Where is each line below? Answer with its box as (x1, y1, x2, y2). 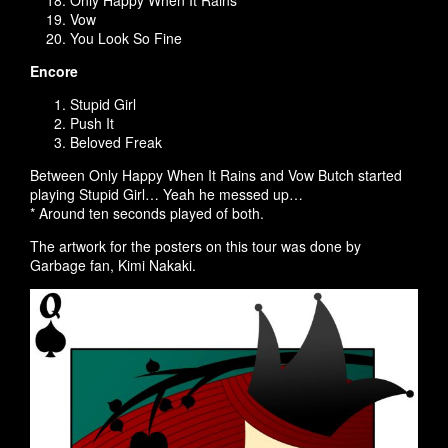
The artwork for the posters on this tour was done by (30, 236, 361, 256)
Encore (30, 61, 78, 81)
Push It (70, 113, 114, 133)
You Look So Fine (70, 28, 182, 48)
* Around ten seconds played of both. (30, 203, 264, 223)
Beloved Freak (70, 132, 162, 152)
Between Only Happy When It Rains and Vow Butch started (30, 165, 402, 185)
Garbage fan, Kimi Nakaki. (30, 255, 196, 275)
